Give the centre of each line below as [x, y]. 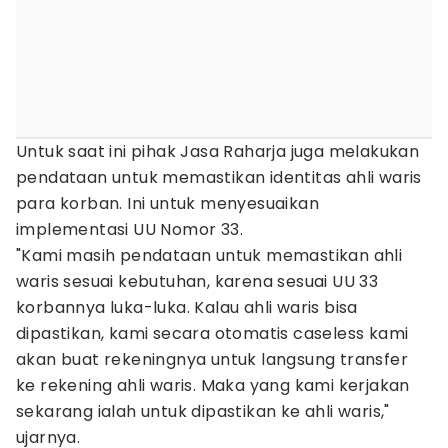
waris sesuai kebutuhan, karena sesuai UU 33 [197, 281]
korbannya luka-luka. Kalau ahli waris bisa [187, 307]
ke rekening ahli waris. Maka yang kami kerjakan [213, 385]
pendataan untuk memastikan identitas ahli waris [219, 177]
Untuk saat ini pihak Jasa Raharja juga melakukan [218, 151]
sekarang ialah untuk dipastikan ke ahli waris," [203, 411]
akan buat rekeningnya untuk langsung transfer [212, 359]
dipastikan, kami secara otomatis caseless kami [212, 333]
